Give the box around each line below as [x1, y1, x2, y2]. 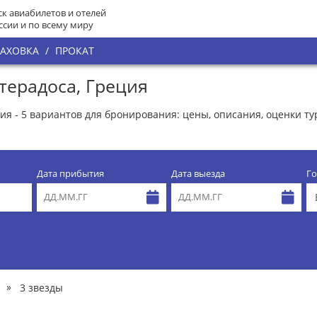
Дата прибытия [36, 167, 104, 180]
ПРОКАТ [55, 44, 94, 57]
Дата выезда [171, 167, 226, 180]
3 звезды [20, 280, 63, 294]
